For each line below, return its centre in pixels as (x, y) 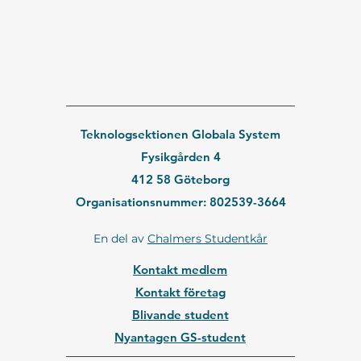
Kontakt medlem (180, 269)
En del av (120, 238)
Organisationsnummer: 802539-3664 (180, 201)
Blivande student (180, 314)
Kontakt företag (180, 292)
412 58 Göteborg (180, 179)
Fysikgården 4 (180, 156)
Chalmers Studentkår (207, 238)
